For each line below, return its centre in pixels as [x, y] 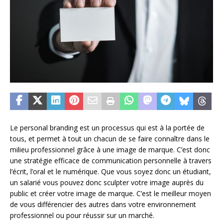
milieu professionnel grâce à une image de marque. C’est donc [110, 150]
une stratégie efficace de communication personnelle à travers [111, 161]
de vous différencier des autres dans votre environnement [103, 205]
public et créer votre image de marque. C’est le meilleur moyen [111, 194]
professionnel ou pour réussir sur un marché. [82, 216]
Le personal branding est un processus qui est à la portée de [107, 128]
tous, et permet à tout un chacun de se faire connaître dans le [110, 139]
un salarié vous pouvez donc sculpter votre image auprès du [107, 183]
